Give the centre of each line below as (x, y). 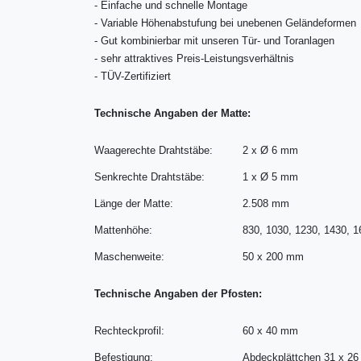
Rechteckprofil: (130, 330)
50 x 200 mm (274, 256)
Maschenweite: (130, 256)
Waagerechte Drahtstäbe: (154, 150)
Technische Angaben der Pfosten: (178, 293)
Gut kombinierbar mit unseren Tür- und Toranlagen (216, 40)
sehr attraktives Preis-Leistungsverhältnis (196, 58)
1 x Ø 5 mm (271, 176)
